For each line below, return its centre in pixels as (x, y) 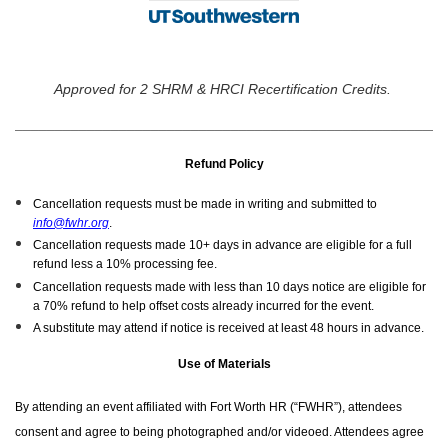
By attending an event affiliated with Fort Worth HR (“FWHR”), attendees (208, 407)
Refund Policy (224, 163)
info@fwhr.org (71, 222)
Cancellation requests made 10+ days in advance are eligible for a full (222, 245)
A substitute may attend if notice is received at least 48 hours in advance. (228, 328)
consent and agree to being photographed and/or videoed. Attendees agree (219, 432)
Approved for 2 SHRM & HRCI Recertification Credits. (224, 88)
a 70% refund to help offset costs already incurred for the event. (203, 305)
